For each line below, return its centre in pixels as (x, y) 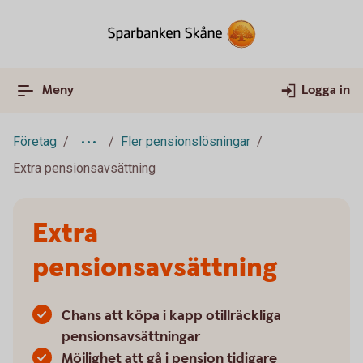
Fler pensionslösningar (186, 141)
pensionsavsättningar (131, 337)
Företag (35, 141)
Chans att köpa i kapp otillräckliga (171, 316)
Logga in (326, 90)
